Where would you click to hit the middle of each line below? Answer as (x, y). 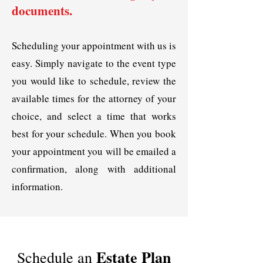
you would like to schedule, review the (94, 81)
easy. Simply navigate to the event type (94, 63)
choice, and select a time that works (94, 116)
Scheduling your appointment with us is (94, 45)
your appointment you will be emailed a (94, 151)
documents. (42, 11)
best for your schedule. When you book (94, 134)
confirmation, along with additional (94, 169)
